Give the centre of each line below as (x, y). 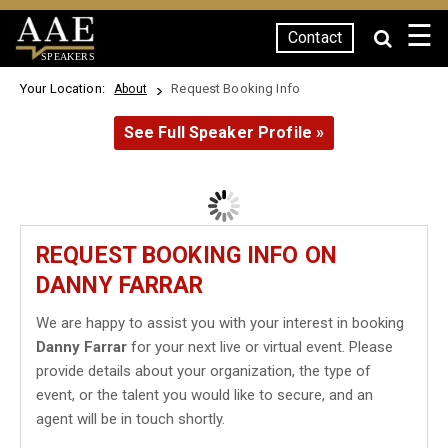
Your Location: (66, 88)
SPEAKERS (67, 56)
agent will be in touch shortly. (130, 419)
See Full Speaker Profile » (224, 132)
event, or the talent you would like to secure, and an (204, 395)
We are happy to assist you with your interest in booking (220, 323)
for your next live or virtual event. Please (260, 347)
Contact (315, 37)
